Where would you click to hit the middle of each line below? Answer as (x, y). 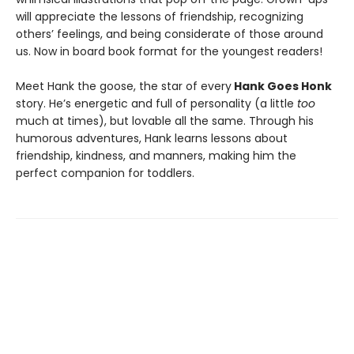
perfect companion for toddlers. (105, 173)
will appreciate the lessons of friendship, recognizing (160, 17)
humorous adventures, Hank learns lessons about (152, 138)
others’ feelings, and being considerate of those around (169, 34)
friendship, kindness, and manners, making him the (156, 156)
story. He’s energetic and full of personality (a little (156, 104)
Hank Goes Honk (282, 86)
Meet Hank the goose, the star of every (124, 86)
